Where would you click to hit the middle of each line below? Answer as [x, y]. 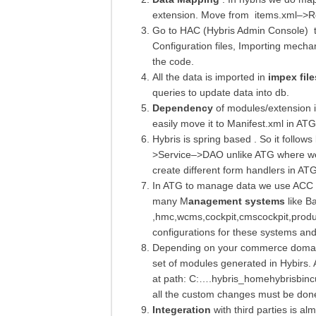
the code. [173, 62]
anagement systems [237, 201]
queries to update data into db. [221, 93]
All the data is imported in [210, 77]
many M [170, 201]
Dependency [183, 108]
